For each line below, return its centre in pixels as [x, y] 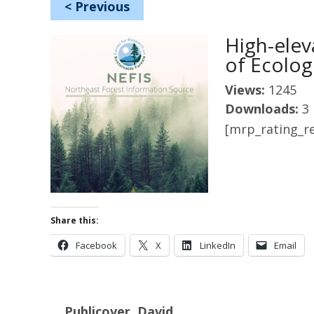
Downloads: [264, 109]
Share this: [75, 220]
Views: [247, 90]
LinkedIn [218, 245]
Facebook [96, 245]
